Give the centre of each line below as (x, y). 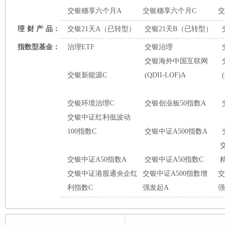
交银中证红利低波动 (99, 117)
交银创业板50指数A (175, 103)
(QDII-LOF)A (165, 75)
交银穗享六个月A (94, 11)
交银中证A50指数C (174, 159)
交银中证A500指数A (176, 131)
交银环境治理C (91, 103)
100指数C (82, 131)
